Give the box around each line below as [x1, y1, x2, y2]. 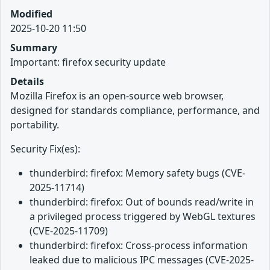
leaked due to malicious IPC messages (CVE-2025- [30, 253, 254, 266]
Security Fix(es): [10, 142, 80, 155]
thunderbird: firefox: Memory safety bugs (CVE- [30, 166, 245, 180]
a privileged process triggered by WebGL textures [30, 209, 256, 223]
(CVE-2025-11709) [30, 224, 108, 237]
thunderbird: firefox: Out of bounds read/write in [30, 195, 254, 209]
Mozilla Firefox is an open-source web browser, [10, 89, 224, 102]
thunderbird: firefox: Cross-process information [30, 238, 248, 252]
